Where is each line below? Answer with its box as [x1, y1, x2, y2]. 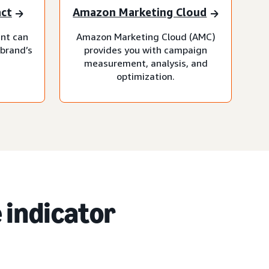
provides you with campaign [84, 43, 207, 56]
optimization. [116, 70, 175, 82]
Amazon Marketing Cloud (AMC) [76, 30, 216, 43]
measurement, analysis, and [83, 56, 208, 69]
